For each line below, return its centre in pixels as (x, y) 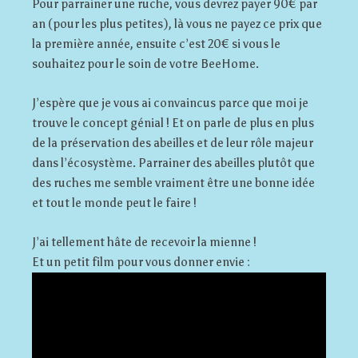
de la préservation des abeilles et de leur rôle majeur (173, 143)
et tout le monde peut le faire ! (114, 203)
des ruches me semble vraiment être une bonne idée (173, 183)
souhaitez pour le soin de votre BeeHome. (145, 64)
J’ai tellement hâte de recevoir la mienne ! (144, 242)
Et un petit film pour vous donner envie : (141, 262)
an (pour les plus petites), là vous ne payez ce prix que (177, 24)
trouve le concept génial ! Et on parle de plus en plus (173, 123)
